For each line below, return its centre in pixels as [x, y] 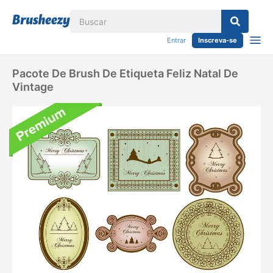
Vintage [33, 87]
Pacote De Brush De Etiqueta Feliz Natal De [125, 73]
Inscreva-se [218, 40]
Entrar [176, 40]
